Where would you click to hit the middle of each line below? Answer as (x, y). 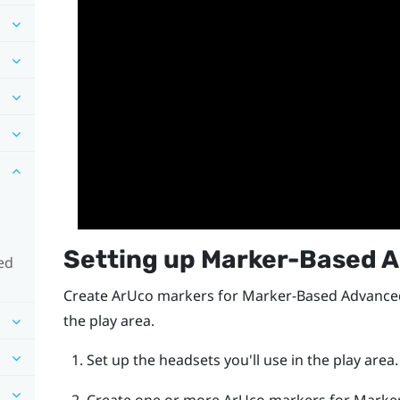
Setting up (132, 260)
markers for (197, 296)
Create (87, 296)
